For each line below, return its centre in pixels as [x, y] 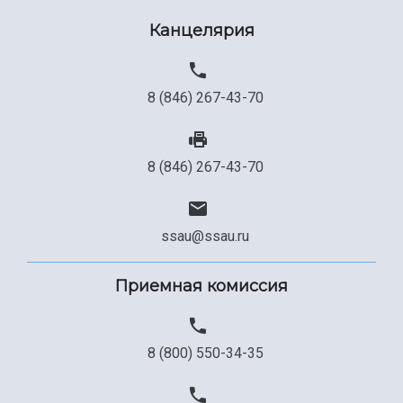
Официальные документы [124, 67]
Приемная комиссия [201, 287]
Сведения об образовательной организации [202, 27]
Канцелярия [201, 31]
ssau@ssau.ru [205, 237]
